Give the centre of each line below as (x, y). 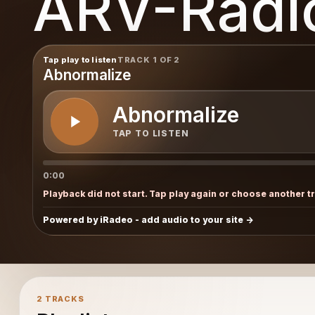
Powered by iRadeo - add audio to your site (143, 219)
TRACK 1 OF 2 (149, 59)
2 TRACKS (60, 299)
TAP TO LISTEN (150, 134)
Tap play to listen (80, 59)
